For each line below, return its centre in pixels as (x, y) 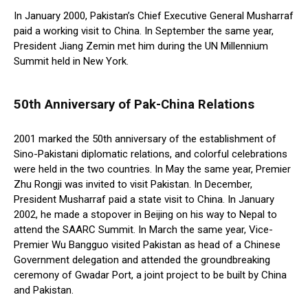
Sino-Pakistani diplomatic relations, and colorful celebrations (151, 154)
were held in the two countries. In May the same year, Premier (152, 169)
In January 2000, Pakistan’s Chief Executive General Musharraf (154, 16)
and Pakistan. (44, 290)
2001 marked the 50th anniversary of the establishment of (145, 139)
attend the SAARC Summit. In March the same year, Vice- (143, 230)
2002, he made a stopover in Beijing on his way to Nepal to (145, 215)
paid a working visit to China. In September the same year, (144, 31)
